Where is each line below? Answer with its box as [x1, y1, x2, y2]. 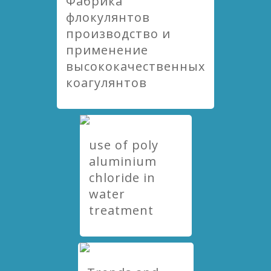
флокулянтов [66, 9, 150, 25]
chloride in [88, 169, 155, 186]
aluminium [88, 153, 157, 169]
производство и [66, 25, 171, 42]
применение [66, 42, 148, 58]
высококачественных [66, 58, 205, 74]
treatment [88, 202, 154, 218]
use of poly [88, 137, 158, 153]
